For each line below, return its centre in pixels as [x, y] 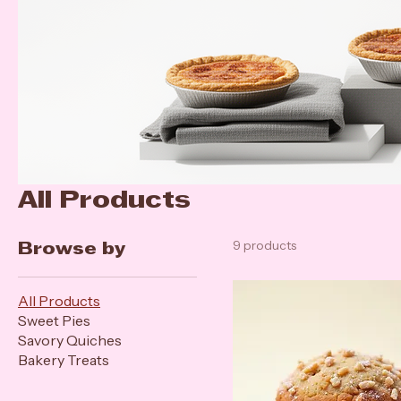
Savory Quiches [70, 362]
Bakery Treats [64, 381]
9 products [264, 267]
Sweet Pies [54, 342]
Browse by [72, 271]
